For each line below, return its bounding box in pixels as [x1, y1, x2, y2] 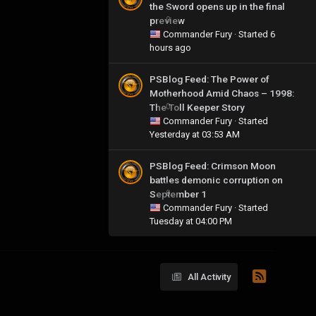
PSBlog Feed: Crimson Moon [150, 159, 276, 171]
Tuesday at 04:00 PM [150, 215, 232, 226]
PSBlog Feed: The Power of [150, 73, 269, 85]
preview [150, 14, 185, 26]
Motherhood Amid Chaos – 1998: [150, 87, 294, 99]
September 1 [150, 188, 207, 200]
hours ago [150, 42, 191, 53]
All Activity [188, 271, 231, 282]
